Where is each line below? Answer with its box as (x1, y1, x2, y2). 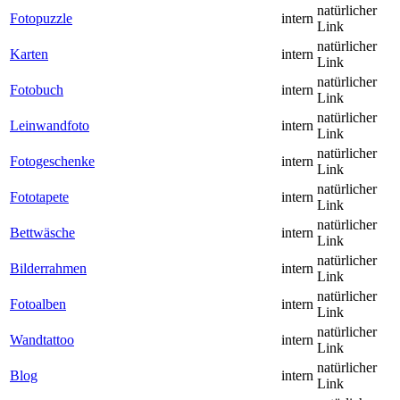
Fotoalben (10, 296, 66, 312)
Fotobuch (10, 82, 63, 98)
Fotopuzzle (10, 11, 72, 27)
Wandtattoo (10, 332, 74, 348)
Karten (10, 46, 48, 62)
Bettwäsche (10, 225, 75, 241)
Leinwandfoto (10, 118, 89, 134)
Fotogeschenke (10, 154, 95, 170)
